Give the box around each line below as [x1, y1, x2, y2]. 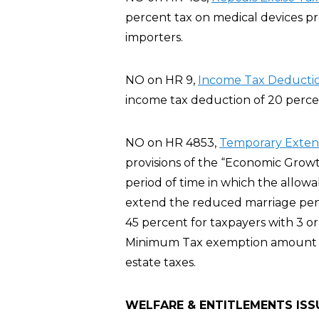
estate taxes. [125, 256, 196, 269]
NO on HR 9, [125, 73, 198, 87]
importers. [125, 31, 183, 44]
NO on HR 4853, [125, 136, 219, 150]
